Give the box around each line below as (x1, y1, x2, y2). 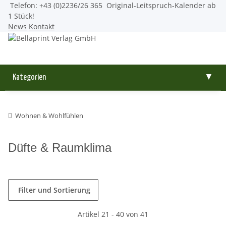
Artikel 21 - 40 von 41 (78, 209, 148, 219)
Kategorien (13, 73, 46, 82)
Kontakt (29, 22, 54, 31)
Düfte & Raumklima (8, 140, 111, 154)
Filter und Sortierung (18, 185, 90, 195)
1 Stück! (8, 11, 34, 21)
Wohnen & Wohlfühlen (15, 110, 83, 120)
